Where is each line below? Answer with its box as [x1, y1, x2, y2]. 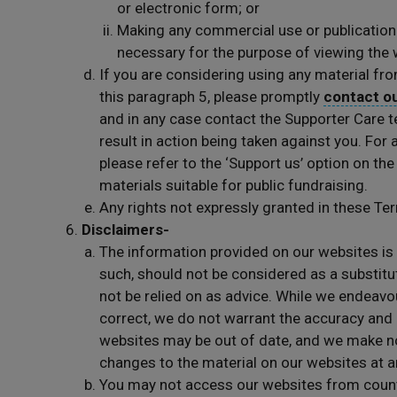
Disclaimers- [82, 221, 169, 238]
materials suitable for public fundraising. [99, 176, 368, 194]
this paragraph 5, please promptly [99, 88, 323, 105]
